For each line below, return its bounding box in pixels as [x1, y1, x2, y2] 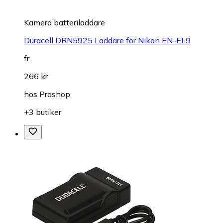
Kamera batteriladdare [24, 17, 105, 27]
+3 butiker [24, 107, 61, 117]
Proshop [39, 89, 70, 99]
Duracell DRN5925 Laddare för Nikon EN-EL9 [24, 35, 191, 45]
